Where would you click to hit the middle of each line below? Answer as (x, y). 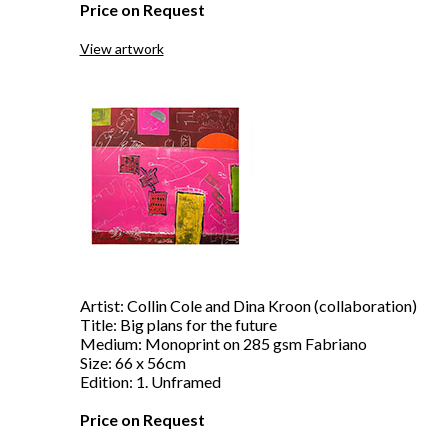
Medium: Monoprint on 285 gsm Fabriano (223, 343)
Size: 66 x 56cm (132, 362)
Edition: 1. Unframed (150, 381)
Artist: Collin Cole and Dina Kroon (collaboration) (248, 305)
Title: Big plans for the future (178, 324)
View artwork (121, 48)
